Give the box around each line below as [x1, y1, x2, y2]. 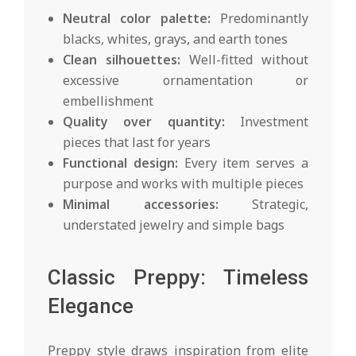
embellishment [63, 91, 154, 110]
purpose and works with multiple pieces [63, 174, 304, 192]
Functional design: [63, 153, 178, 172]
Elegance [48, 293, 133, 318]
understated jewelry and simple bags [63, 215, 285, 234]
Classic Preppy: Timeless [48, 265, 308, 289]
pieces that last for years [63, 133, 211, 151]
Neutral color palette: [63, 9, 211, 27]
